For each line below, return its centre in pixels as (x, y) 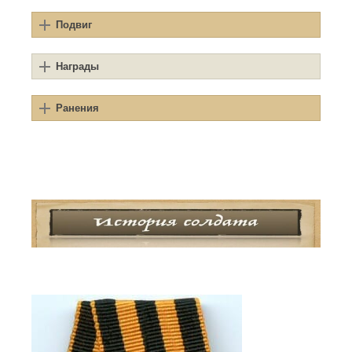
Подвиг (74, 25)
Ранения (77, 108)
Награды (77, 67)
